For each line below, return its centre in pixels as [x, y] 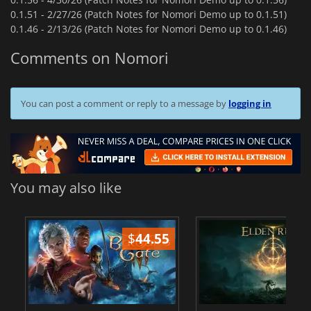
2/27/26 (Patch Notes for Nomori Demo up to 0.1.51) [167, 14]
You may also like [66, 188]
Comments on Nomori [90, 58]
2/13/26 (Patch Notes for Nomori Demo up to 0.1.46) [167, 28]
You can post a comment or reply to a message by [125, 104]
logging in [250, 104]
